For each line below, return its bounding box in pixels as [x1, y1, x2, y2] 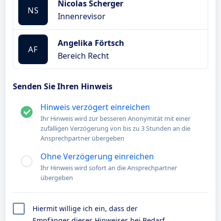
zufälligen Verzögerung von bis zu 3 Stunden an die [40, 124, 190, 133]
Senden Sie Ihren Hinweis [13, 81, 112, 92]
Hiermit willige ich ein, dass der [33, 204, 138, 213]
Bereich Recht [58, 50, 109, 61]
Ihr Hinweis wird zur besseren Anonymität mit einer [40, 114, 190, 123]
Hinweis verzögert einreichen [40, 102, 150, 112]
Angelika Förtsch [58, 37, 124, 48]
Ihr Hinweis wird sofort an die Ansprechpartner [40, 163, 177, 172]
